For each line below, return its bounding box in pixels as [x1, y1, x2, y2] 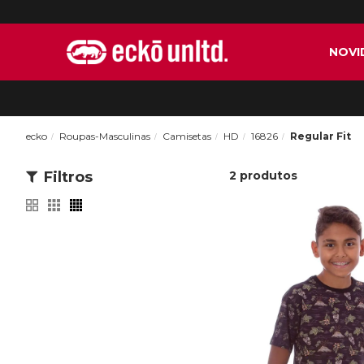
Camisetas [162, 130, 211, 142]
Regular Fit [290, 130, 351, 142]
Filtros [44, 168, 93, 186]
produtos [240, 168, 297, 183]
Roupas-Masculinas [59, 130, 150, 142]
